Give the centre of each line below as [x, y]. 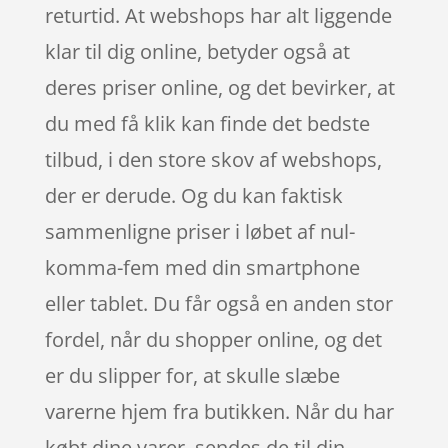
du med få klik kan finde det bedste [207, 123]
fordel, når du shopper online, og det [213, 339]
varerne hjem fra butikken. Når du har [219, 411]
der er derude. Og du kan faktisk [193, 195]
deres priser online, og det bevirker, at [219, 87]
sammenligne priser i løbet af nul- [199, 231]
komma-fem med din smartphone [202, 267]
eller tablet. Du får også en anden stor [218, 303]
